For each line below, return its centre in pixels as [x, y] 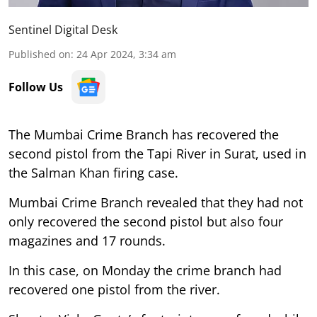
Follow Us [36, 87]
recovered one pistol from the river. [114, 289]
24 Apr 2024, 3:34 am [126, 54]
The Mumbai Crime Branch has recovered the [144, 134]
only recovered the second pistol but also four [146, 221]
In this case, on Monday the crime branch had [145, 270]
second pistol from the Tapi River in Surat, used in [157, 153]
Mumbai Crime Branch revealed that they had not [156, 202]
